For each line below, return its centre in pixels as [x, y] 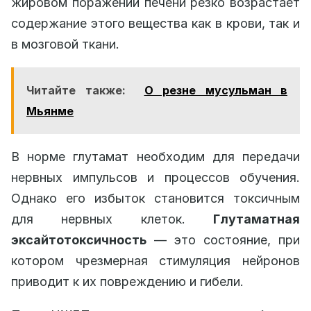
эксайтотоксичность [79, 239]
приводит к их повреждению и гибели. [127, 281]
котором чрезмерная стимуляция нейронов [155, 260]
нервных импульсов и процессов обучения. [155, 177]
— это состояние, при [223, 239]
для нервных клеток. [112, 219]
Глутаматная [257, 219]
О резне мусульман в [216, 90]
